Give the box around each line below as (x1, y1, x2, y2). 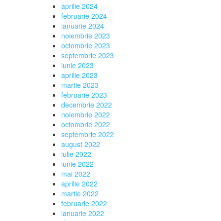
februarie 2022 (61, 198, 107, 208)
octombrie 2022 (61, 119, 110, 129)
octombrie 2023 (61, 40, 110, 50)
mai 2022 (61, 169, 90, 179)
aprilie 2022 (61, 179, 98, 188)
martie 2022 (61, 188, 99, 198)
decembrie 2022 (61, 100, 112, 110)
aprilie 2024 (61, 1, 98, 11)
